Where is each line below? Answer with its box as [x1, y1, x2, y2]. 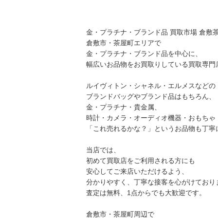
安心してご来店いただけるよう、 [86, 167, 188, 175]
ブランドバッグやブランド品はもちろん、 [86, 92, 216, 100]
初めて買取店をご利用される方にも [86, 157, 195, 164]
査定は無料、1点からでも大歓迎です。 [86, 189, 206, 197]
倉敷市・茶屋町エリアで [86, 39, 161, 47]
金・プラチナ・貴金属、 [86, 103, 161, 111]
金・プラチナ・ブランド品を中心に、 [86, 50, 202, 57]
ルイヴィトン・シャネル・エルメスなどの [86, 82, 216, 90]
